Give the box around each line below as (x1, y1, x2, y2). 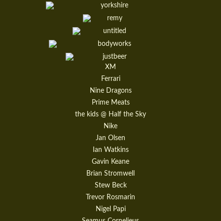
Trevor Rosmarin (86, 193, 135, 201)
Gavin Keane (92, 158, 129, 166)
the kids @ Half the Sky (75, 110, 146, 118)
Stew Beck (94, 182, 127, 189)
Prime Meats (91, 99, 130, 107)
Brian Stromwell (86, 170, 135, 178)
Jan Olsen (96, 134, 125, 142)
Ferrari (101, 75, 120, 83)
